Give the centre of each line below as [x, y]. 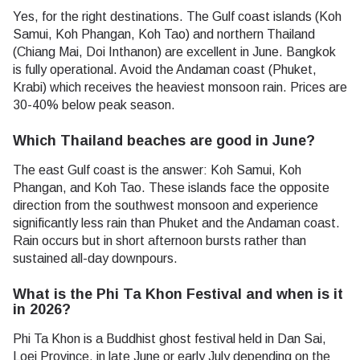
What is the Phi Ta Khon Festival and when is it [178, 294]
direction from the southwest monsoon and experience [166, 205]
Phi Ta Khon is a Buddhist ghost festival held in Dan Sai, [170, 338]
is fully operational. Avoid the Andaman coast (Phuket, [165, 69]
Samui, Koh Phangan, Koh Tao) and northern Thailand [164, 34]
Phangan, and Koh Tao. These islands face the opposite [171, 187]
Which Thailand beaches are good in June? [164, 140]
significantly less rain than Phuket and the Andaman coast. [176, 223]
